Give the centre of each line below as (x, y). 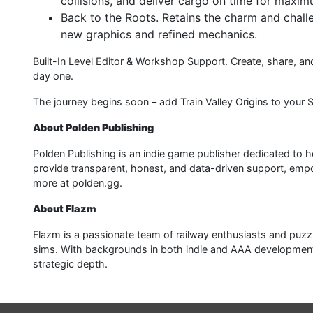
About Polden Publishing (93, 128)
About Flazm (65, 209)
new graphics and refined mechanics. (159, 34)
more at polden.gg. (78, 183)
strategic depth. (70, 264)
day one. (53, 76)
